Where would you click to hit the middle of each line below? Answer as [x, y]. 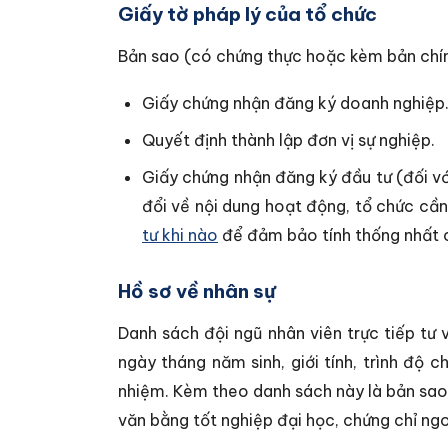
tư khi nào [180, 235]
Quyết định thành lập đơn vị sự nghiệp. [288, 140]
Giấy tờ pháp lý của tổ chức [247, 14]
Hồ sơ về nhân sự [196, 291]
